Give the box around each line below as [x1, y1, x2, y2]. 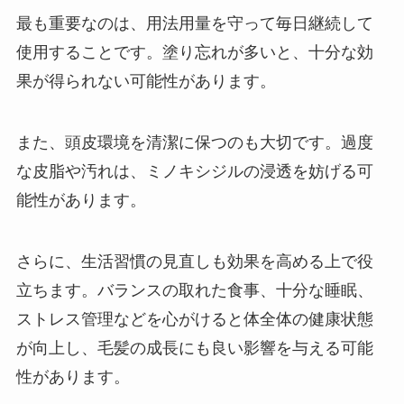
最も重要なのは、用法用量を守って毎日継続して [15, 14, 373, 32]
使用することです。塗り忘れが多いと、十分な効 [15, 42, 373, 61]
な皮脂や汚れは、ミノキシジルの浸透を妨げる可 [15, 161, 373, 180]
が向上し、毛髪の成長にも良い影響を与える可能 [15, 338, 373, 357]
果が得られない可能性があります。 [15, 71, 276, 90]
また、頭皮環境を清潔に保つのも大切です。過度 [15, 133, 373, 151]
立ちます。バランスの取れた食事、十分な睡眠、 [15, 280, 373, 299]
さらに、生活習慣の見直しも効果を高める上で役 [15, 252, 373, 271]
